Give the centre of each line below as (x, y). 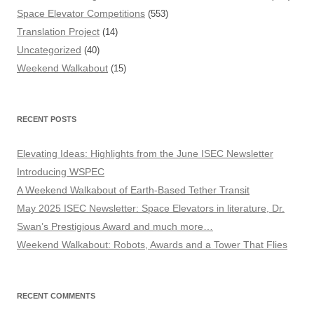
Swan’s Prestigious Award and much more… (115, 227)
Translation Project (58, 32)
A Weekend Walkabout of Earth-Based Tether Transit (133, 190)
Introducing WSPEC (61, 172)
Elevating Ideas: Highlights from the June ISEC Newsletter (145, 154)
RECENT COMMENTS (56, 296)
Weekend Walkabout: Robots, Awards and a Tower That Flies (152, 245)
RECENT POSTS (47, 120)
